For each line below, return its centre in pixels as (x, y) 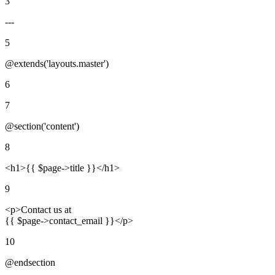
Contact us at (46, 209)
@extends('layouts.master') (57, 63)
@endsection (30, 262)
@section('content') (42, 126)
